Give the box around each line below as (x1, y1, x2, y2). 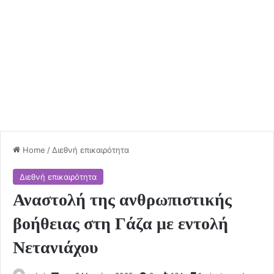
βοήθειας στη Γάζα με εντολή (13, 211, 228, 235)
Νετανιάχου (13, 235, 98, 259)
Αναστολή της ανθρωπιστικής (13, 187, 232, 212)
